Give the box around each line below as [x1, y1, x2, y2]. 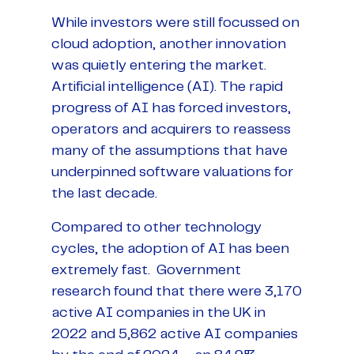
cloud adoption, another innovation [51, 36, 286, 51]
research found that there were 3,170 [51, 284, 302, 299]
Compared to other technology [51, 220, 262, 235]
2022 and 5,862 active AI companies [51, 326, 298, 341]
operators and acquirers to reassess [51, 122, 291, 137]
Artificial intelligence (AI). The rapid [51, 79, 283, 94]
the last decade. [51, 186, 157, 201]
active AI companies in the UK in [51, 305, 265, 320]
